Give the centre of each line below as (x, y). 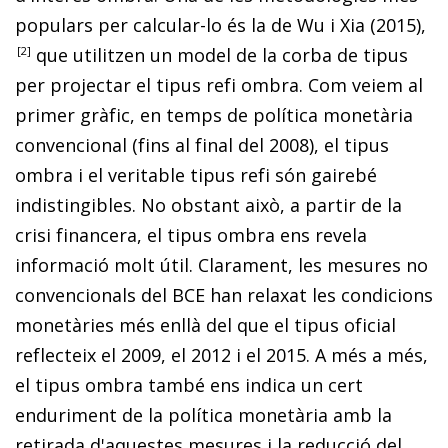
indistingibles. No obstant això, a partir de (201, 204)
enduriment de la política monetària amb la (203, 414)
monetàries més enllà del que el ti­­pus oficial (205, 324)
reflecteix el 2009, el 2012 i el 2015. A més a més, (221, 354)
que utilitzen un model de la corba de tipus (219, 54)
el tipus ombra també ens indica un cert (189, 384)
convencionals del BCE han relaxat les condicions (224, 294)
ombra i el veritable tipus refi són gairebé (196, 174)
